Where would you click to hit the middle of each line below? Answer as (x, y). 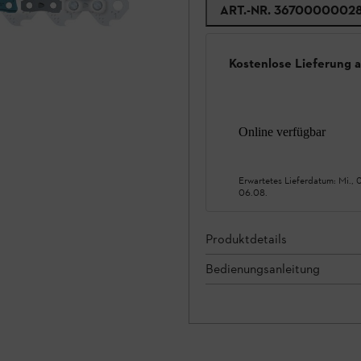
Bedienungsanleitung (263, 268)
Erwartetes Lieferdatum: (288, 180)
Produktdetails (246, 239)
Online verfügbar (282, 131)
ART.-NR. (245, 10)
